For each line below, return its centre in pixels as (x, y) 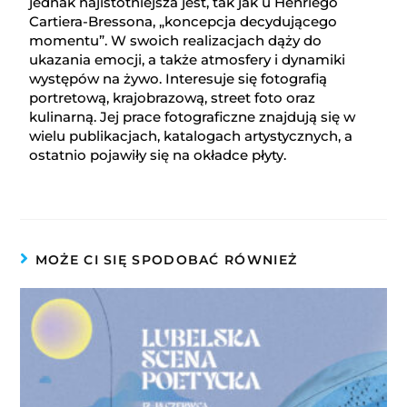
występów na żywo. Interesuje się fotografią (179, 79)
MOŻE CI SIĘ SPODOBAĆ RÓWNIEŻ (166, 260)
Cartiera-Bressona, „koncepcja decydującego (184, 22)
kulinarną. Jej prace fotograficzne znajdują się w (193, 117)
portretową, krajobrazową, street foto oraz (173, 98)
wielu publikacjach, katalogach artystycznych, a (191, 136)
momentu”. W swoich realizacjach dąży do (176, 41)
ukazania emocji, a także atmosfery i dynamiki (188, 60)
